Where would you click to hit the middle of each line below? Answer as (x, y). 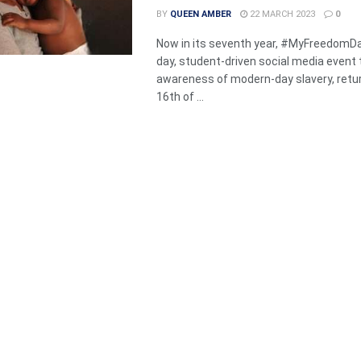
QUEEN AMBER (201, 14)
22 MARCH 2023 (281, 14)
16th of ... (180, 97)
